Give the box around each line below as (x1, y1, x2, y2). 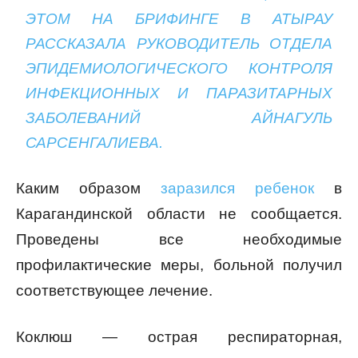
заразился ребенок (161, 179, 314, 197)
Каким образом (16, 179, 161, 197)
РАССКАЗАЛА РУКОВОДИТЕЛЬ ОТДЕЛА (26, 34, 332, 52)
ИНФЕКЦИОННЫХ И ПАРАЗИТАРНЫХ (26, 84, 332, 101)
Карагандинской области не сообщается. (16, 205, 342, 222)
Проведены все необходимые (16, 230, 342, 248)
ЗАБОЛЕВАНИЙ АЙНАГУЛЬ (26, 109, 332, 126)
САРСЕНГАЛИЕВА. (26, 133, 164, 151)
